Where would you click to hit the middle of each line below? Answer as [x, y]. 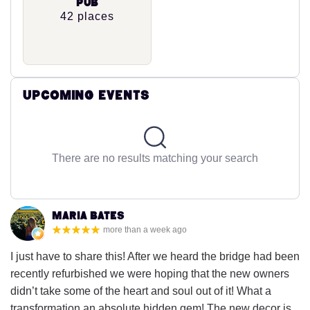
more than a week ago [145, 229]
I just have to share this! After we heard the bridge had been [155, 256]
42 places [87, 16]
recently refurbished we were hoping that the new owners [150, 273]
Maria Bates [88, 216]
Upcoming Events [86, 95]
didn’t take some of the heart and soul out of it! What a [141, 291]
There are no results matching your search [155, 158]
